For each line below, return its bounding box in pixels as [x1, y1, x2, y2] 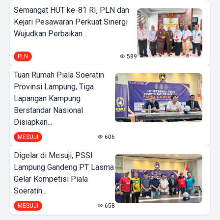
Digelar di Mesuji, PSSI [14, 150, 93, 160]
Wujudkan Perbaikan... [14, 28, 87, 38]
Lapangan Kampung [14, 93, 81, 103]
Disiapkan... [14, 117, 52, 127]
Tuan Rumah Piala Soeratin [14, 70, 104, 80]
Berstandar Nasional [14, 105, 83, 115]
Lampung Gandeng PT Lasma [14, 162, 114, 172]
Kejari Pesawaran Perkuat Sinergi [14, 17, 128, 27]
